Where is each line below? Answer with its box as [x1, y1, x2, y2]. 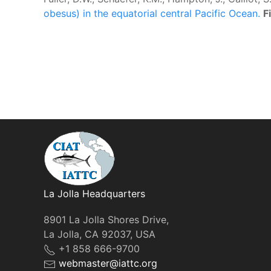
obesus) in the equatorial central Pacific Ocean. [44, 7, 260, 19]
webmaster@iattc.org [59, 257, 157, 269]
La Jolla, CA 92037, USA [44, 228, 155, 240]
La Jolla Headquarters [44, 188, 145, 200]
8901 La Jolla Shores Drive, [44, 214, 169, 226]
